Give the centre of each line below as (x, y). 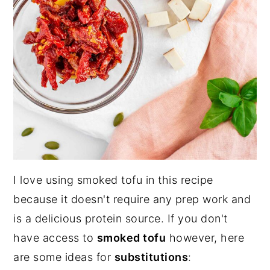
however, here (205, 237)
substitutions (151, 257)
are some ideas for (64, 257)
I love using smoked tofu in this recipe (113, 180)
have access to (55, 237)
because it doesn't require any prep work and (132, 199)
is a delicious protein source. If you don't (121, 218)
